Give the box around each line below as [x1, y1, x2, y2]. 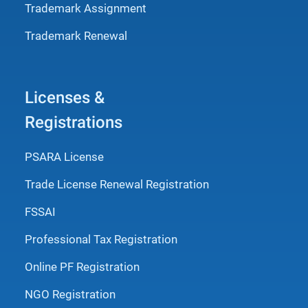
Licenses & [25, 87, 104, 107]
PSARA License [25, 149, 104, 164]
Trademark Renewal [25, 28, 127, 43]
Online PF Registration [25, 259, 140, 274]
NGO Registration [25, 287, 115, 301]
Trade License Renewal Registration [25, 177, 209, 191]
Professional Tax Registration [25, 232, 177, 246]
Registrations [25, 112, 122, 132]
